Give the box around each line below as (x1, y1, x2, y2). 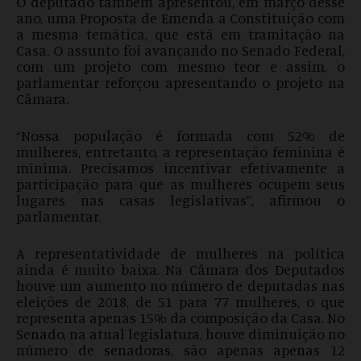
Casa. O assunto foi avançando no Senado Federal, (16, 41, 345, 60)
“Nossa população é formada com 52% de (16, 127, 345, 145)
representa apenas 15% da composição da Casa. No (16, 309, 345, 327)
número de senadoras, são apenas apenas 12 (16, 341, 345, 359)
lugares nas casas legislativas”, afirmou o (16, 191, 345, 210)
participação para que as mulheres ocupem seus (16, 175, 345, 193)
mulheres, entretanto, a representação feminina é (16, 143, 345, 161)
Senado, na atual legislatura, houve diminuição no (16, 325, 345, 343)
